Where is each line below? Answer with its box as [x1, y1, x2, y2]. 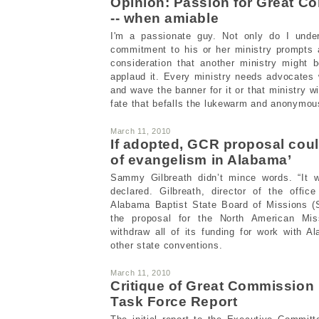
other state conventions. [110, 239, 223, 251]
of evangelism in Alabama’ [110, 152, 292, 167]
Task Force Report [110, 293, 238, 309]
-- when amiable [110, 10, 219, 26]
